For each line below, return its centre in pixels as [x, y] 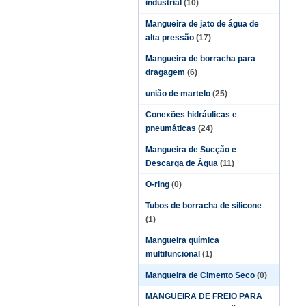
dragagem [165, 72]
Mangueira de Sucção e [191, 150]
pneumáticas [171, 128]
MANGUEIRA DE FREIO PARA [204, 296]
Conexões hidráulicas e [191, 115]
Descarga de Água [182, 163]
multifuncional [173, 254]
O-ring [157, 184]
